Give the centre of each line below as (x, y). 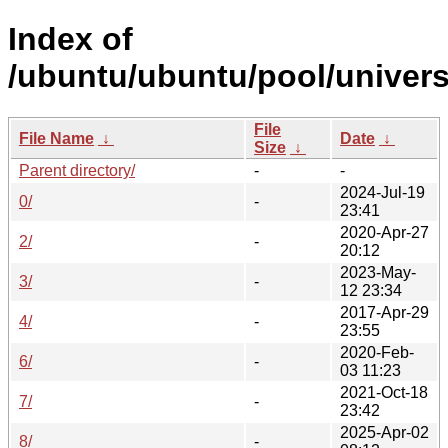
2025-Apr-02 (384, 432)
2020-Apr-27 (384, 232)
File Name (56, 138)
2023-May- (378, 272)
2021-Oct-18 (384, 392)
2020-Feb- (377, 352)
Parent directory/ (77, 170)
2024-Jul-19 (382, 192)
